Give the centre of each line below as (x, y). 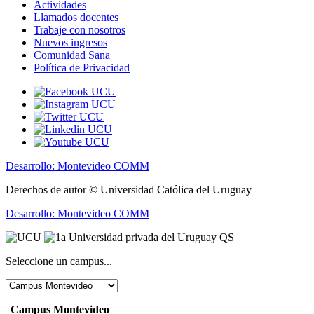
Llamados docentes (76, 17)
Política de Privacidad (82, 67)
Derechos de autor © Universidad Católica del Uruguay (129, 189)
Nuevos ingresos (70, 42)
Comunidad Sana (72, 55)
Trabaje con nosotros (80, 29)
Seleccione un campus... (59, 261)
